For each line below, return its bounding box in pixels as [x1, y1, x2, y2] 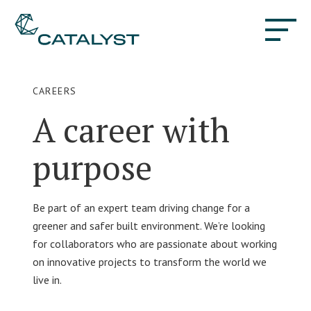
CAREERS [32, 85, 77, 97]
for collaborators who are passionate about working [32, 237, 277, 251]
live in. [32, 273, 62, 287]
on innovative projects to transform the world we [32, 255, 267, 269]
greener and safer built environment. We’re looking [32, 219, 265, 233]
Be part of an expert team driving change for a [32, 201, 250, 215]
